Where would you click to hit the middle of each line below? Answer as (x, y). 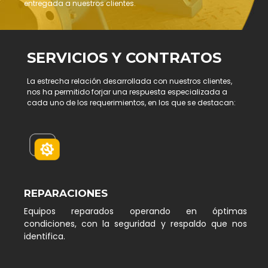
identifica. (45, 237)
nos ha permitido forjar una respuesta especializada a (127, 92)
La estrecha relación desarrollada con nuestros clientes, (130, 81)
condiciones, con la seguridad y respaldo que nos (135, 224)
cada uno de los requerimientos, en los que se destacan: (131, 102)
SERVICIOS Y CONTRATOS (124, 58)
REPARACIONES (66, 193)
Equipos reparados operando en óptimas (135, 211)
